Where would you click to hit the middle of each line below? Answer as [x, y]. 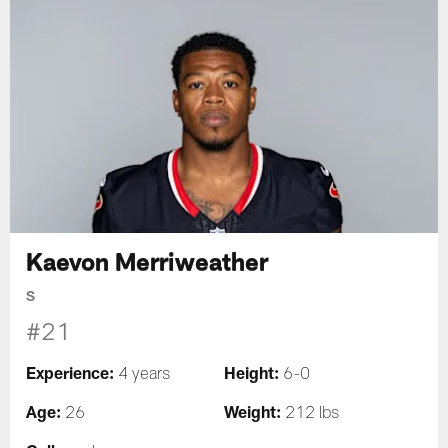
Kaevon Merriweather [147, 261]
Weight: [252, 412]
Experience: [72, 373]
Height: [251, 373]
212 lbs [310, 415]
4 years [144, 376]
